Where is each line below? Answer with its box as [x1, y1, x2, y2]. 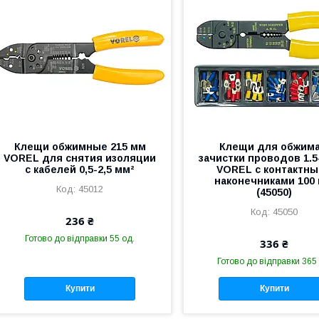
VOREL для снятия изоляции [4, 152, 157, 164]
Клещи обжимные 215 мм [14, 140, 146, 152]
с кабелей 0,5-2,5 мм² [25, 163, 135, 175]
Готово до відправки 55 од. [25, 233, 135, 244]
